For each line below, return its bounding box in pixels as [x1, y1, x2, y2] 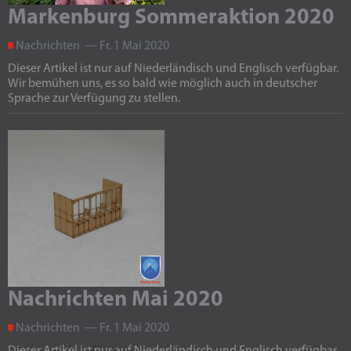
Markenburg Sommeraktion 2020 [8, 7, 335, 29]
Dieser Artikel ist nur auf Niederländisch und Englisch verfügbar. [8, 63, 338, 75]
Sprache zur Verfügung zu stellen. [8, 92, 180, 105]
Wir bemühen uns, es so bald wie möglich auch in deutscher [8, 78, 317, 90]
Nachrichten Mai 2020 [8, 289, 223, 311]
